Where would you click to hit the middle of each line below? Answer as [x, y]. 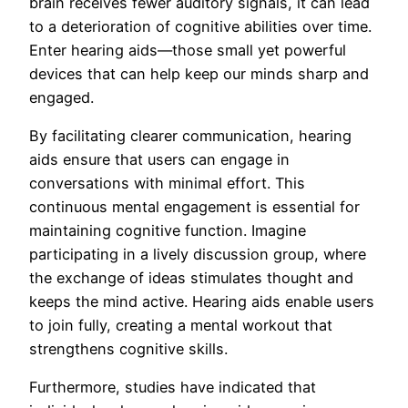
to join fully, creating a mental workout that [181, 326]
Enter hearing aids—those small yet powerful [188, 50]
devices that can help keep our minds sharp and [199, 73]
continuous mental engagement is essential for [194, 207]
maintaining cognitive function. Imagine [168, 231]
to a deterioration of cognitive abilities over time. [200, 26]
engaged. [61, 97]
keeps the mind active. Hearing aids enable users [202, 302]
